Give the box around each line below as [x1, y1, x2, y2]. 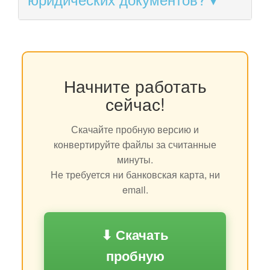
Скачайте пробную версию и [71, 122, 199, 136]
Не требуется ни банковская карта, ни [50, 167, 220, 181]
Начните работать [63, 73, 207, 98]
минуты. [117, 152, 153, 166]
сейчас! [105, 91, 165, 116]
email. [122, 182, 148, 196]
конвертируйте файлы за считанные [54, 137, 216, 151]
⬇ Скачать [101, 224, 169, 244]
